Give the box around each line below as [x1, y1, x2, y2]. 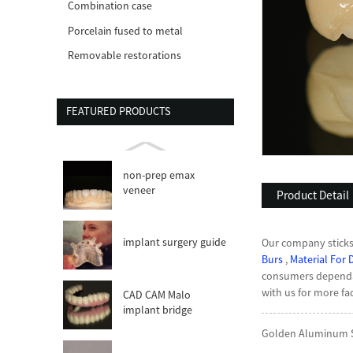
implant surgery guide [123, 235, 227, 250]
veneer [123, 183, 156, 198]
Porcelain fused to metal [68, 23, 184, 38]
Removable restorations [68, 48, 182, 63]
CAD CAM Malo [123, 288, 191, 303]
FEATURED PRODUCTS [65, 104, 171, 119]
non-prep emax [123, 168, 195, 183]
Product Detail [276, 187, 349, 203]
